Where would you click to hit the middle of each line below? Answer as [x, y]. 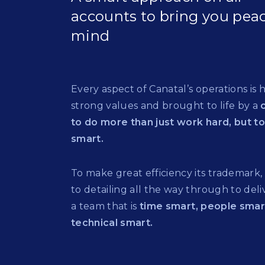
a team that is [106, 206]
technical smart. [112, 223]
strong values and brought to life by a [166, 106]
